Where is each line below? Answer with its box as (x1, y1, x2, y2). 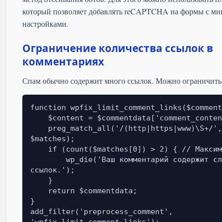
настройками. (22, 18, 68, 29)
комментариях (22, 55, 104, 69)
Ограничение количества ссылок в (22, 41, 213, 55)
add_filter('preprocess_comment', (30, 207, 177, 217)
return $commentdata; (30, 186, 48, 196)
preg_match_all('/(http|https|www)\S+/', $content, (30, 124, 48, 133)
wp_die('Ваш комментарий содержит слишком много (30, 155, 66, 165)
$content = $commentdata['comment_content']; (30, 113, 48, 123)
